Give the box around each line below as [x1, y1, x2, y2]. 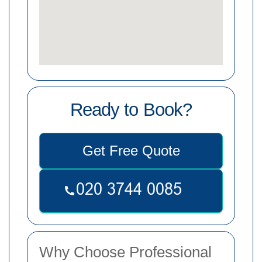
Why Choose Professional [39, 243, 212, 261]
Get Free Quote [82, 143, 180, 159]
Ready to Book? [70, 99, 192, 120]
